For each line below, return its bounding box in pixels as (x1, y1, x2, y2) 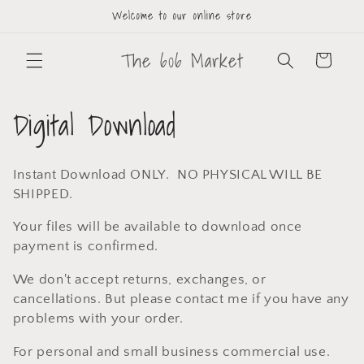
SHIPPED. (12, 186, 73, 201)
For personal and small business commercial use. (12, 344, 331, 360)
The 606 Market (120, 45, 244, 76)
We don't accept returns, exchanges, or (12, 272, 266, 288)
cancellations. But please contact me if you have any (12, 292, 349, 307)
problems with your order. (12, 311, 184, 327)
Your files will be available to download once (12, 219, 303, 235)
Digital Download (12, 102, 176, 149)
